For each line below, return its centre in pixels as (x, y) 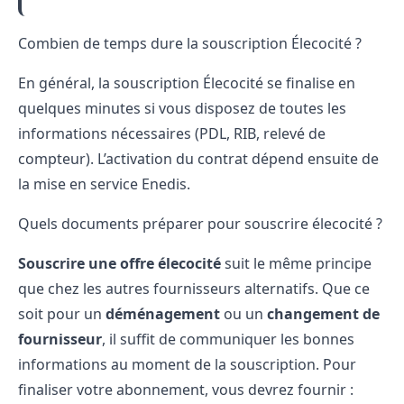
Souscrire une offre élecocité (119, 263)
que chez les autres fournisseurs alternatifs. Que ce (194, 289)
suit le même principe (296, 263)
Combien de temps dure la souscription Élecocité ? (190, 43)
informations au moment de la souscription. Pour (187, 364)
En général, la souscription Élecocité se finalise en (187, 83)
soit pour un (62, 314)
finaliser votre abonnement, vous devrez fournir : (186, 390)
